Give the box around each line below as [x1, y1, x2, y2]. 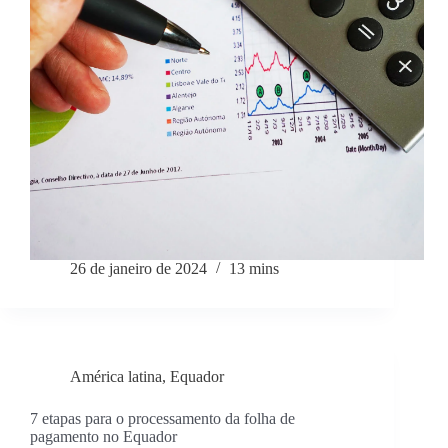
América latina [70, 368, 162, 386]
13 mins [229, 260, 279, 278]
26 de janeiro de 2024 [70, 260, 207, 278]
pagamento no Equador [30, 428, 177, 446]
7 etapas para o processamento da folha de [30, 410, 295, 428]
